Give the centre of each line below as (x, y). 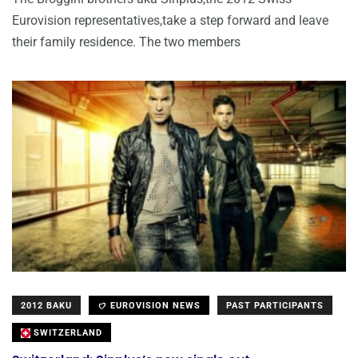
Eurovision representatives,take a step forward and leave (170, 21)
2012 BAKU (46, 306)
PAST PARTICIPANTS (275, 306)
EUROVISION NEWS (154, 306)
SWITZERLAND (66, 333)
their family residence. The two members (126, 42)
